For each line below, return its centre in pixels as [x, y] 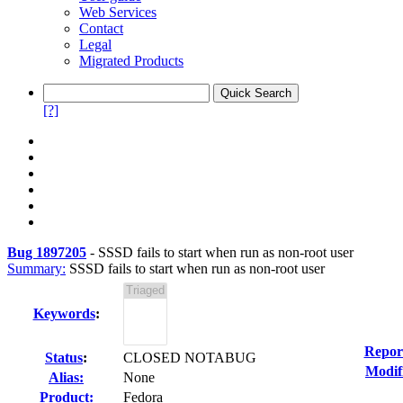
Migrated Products [131, 61]
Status [64, 358]
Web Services [118, 12]
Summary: [36, 269]
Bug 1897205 [47, 252]
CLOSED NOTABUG [190, 358]
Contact [101, 28]
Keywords [64, 313]
